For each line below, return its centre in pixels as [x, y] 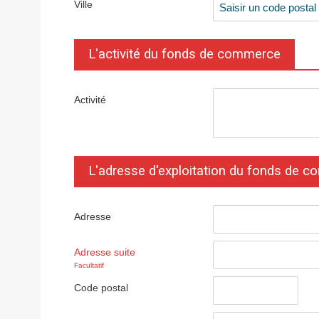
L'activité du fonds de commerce [184, 54]
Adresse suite [105, 252]
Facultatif [89, 265]
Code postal [101, 288]
